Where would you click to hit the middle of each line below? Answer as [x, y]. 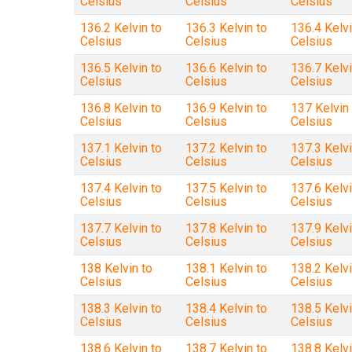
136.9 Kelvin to [226, 108]
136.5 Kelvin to [121, 68]
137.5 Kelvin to [226, 188]
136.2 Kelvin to [121, 28]
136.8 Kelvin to [121, 108]
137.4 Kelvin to [121, 188]
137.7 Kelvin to [121, 228]
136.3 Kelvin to [226, 28]
